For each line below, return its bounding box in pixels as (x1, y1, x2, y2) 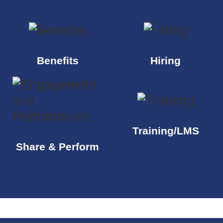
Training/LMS (132, 124, 199, 136)
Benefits (36, 55, 79, 67)
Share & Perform (16, 140, 99, 152)
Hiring (150, 55, 181, 67)
